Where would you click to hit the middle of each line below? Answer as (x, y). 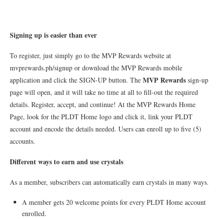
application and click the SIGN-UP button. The (76, 80)
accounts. (22, 141)
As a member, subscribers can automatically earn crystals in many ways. (109, 182)
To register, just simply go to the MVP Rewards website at (90, 55)
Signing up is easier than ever (53, 35)
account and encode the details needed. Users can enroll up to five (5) (106, 129)
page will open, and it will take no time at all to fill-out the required (104, 92)
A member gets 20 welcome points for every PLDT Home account (114, 202)
